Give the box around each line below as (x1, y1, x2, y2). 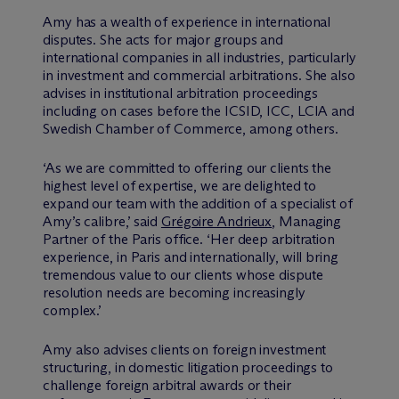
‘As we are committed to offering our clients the (43, 159, 332, 177)
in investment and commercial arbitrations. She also (43, 67, 355, 85)
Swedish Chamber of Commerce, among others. (43, 120, 338, 138)
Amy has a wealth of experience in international (43, 13, 331, 31)
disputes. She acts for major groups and (43, 31, 284, 49)
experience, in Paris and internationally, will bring (43, 248, 338, 266)
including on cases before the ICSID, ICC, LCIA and (43, 102, 354, 120)
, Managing (272, 213, 342, 231)
